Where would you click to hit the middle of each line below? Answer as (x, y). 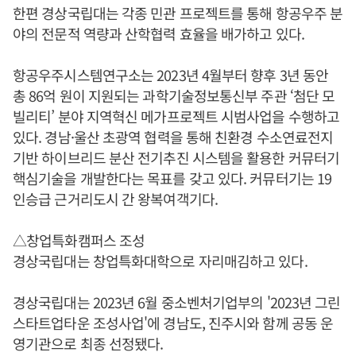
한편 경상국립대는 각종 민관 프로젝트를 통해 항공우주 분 (178, 13)
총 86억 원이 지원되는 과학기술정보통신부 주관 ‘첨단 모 (174, 95)
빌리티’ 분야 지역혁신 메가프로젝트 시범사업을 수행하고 (176, 116)
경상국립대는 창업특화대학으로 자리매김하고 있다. (160, 261)
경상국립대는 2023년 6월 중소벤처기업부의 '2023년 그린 (177, 302)
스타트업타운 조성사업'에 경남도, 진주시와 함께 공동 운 (173, 323)
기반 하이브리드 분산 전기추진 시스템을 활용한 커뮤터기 (176, 157)
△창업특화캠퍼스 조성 (79, 240)
